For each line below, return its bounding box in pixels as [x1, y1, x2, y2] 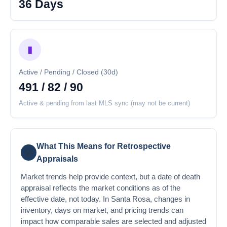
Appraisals [36, 154, 78, 163]
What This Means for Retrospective [36, 141, 171, 150]
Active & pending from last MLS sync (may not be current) [19, 99, 190, 107]
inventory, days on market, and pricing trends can [21, 206, 183, 214]
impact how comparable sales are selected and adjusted [21, 217, 206, 225]
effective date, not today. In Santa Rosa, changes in [21, 195, 190, 203]
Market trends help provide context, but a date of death [21, 172, 200, 181]
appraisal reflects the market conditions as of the [21, 183, 180, 192]
